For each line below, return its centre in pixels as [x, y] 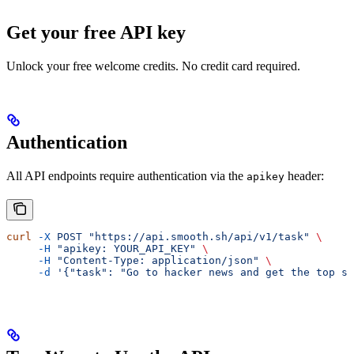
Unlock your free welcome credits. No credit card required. [153, 66]
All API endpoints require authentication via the [126, 175]
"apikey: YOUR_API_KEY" [123, 248]
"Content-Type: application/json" [155, 260]
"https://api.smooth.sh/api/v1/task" [196, 236]
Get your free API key [96, 32]
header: [304, 175]
